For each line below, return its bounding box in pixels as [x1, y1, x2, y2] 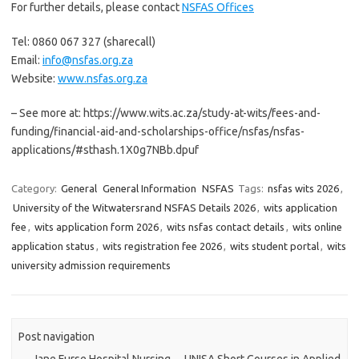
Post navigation [18, 330, 95, 344]
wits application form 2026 [34, 221, 159, 232]
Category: [11, 183, 59, 194]
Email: [11, 54, 42, 67]
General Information [103, 183, 196, 194]
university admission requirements [11, 260, 171, 271]
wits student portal [230, 240, 319, 252]
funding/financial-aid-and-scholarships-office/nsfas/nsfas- [11, 125, 305, 138]
